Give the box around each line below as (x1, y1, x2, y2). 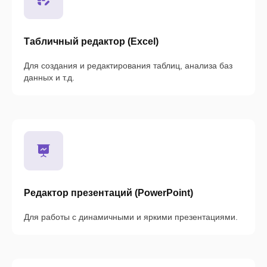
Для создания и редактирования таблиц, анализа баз (24, 61, 232, 71)
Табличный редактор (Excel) (24, 36, 159, 47)
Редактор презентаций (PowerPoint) (24, 188, 193, 198)
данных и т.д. (24, 73, 74, 83)
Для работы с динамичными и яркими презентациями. (24, 212, 238, 222)
